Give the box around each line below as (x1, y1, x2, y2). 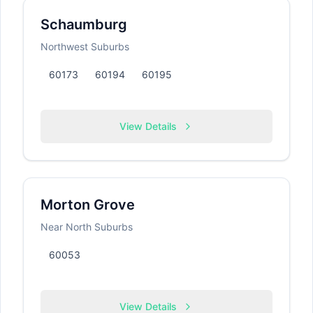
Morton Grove (41, 196, 135, 213)
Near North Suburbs (41, 221, 133, 233)
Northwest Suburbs (41, 41, 129, 52)
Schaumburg (41, 16, 127, 33)
